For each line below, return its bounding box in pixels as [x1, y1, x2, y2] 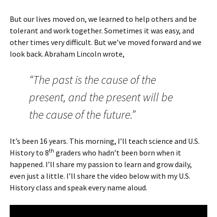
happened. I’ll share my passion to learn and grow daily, [10, 159, 192, 169]
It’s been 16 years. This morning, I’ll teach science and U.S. [10, 136, 200, 146]
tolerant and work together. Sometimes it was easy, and [10, 25, 194, 35]
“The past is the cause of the [29, 72, 156, 87]
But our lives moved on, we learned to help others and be [10, 14, 197, 24]
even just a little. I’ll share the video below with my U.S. [10, 170, 190, 181]
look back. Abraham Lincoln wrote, [10, 48, 124, 59]
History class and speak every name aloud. [10, 182, 147, 192]
